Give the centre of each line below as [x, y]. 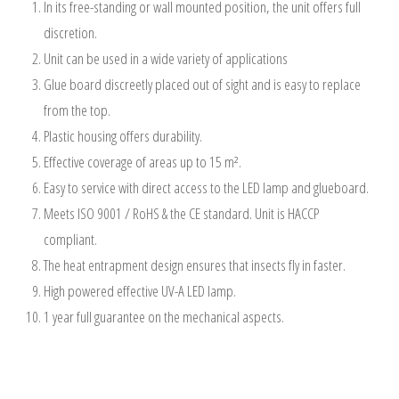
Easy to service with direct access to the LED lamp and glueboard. [207, 187]
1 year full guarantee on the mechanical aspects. [164, 316]
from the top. [77, 110]
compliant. [71, 239]
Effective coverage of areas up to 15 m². [143, 161]
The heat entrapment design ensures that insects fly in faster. [195, 265]
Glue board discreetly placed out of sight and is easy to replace [203, 84]
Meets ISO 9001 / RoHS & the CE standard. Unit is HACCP [182, 213]
